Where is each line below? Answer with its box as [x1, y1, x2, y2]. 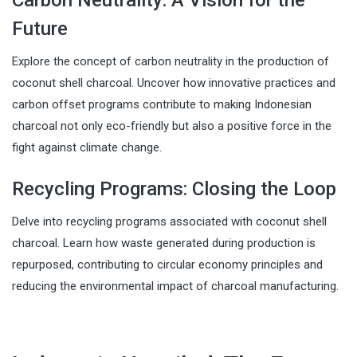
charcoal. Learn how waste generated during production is [12, 235, 316, 250]
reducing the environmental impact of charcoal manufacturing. [12, 278, 339, 293]
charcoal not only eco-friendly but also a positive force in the [12, 118, 331, 133]
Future [12, 17, 68, 40]
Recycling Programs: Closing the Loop [12, 177, 336, 200]
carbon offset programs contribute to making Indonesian [12, 96, 312, 112]
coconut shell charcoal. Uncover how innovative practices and [12, 75, 335, 90]
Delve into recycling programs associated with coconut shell [12, 214, 327, 229]
